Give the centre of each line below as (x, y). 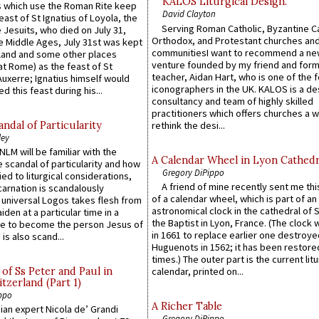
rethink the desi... (188, 125)
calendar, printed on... (198, 272)
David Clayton (189, 14)
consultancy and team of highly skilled (232, 101)
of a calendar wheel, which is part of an (234, 199)
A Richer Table (187, 307)
